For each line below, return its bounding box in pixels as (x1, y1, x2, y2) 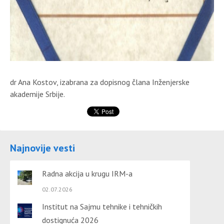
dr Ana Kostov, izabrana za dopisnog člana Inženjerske (10, 77, 189, 87)
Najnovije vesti (10, 141, 75, 154)
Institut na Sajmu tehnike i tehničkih (42, 201, 162, 211)
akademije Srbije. (10, 89, 65, 99)
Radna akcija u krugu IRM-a (42, 168, 132, 178)
